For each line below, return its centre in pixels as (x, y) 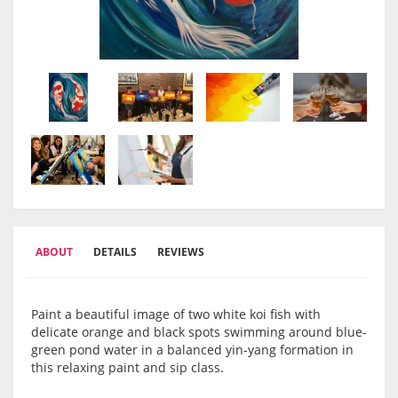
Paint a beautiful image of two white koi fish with (176, 314)
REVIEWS (181, 252)
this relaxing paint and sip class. (129, 368)
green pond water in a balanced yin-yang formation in (192, 350)
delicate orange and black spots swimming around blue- (199, 332)
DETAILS (115, 252)
